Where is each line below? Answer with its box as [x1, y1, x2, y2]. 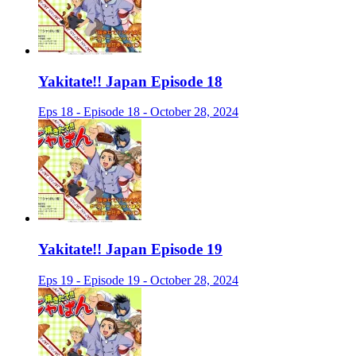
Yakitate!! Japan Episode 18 [38, 72, 222, 90]
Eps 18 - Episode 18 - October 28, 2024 [38, 105, 238, 119]
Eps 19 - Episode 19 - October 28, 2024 [38, 273, 238, 287]
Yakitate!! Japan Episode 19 [38, 241, 222, 258]
